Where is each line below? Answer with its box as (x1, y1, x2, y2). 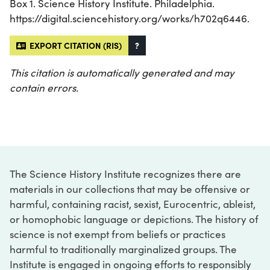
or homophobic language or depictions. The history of (10, 212, 259, 226)
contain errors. (10, 80, 78, 95)
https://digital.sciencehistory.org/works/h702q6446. (10, 11, 250, 25)
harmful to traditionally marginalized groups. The (10, 242, 237, 256)
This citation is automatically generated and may (10, 65, 234, 80)
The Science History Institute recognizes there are (10, 166, 241, 181)
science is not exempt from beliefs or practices (10, 227, 225, 241)
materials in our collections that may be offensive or (10, 181, 250, 196)
